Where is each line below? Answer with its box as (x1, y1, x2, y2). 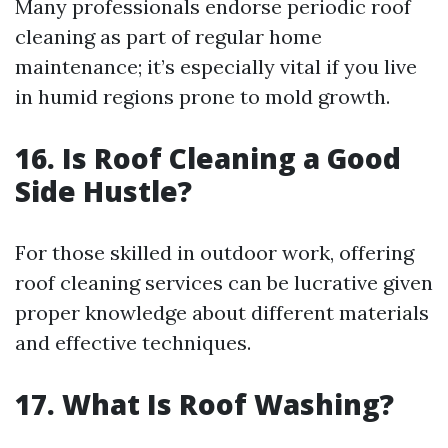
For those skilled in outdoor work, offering (15, 240, 414, 265)
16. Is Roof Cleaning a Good (15, 139, 401, 177)
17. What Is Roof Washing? (15, 385, 394, 423)
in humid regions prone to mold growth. (15, 84, 390, 109)
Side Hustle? (15, 172, 192, 210)
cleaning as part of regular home (15, 24, 322, 49)
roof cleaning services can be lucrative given (15, 270, 433, 295)
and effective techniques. (15, 330, 251, 355)
